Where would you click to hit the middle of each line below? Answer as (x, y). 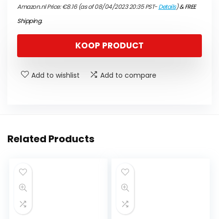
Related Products (51, 139)
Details (167, 7)
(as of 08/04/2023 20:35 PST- (118, 7)
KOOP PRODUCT (109, 45)
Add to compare (128, 75)
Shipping (29, 21)
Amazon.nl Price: (40, 7)
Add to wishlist (55, 75)
